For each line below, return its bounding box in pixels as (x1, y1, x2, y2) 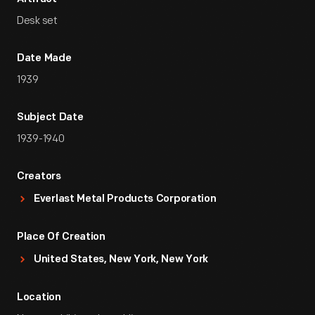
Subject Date (17, 112, 84, 123)
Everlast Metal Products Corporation (34, 194, 217, 205)
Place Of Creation (17, 232, 105, 243)
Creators (17, 172, 61, 182)
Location (17, 292, 61, 303)
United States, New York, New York (34, 255, 209, 265)
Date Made (17, 53, 72, 64)
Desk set (17, 14, 58, 27)
